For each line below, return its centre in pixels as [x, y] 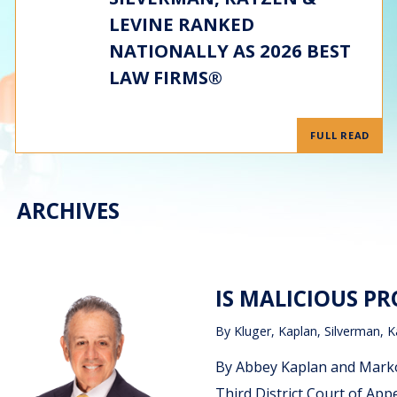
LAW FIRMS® [165, 77]
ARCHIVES [69, 210]
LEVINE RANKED [181, 24]
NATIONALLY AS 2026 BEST [230, 51]
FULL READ [340, 135]
